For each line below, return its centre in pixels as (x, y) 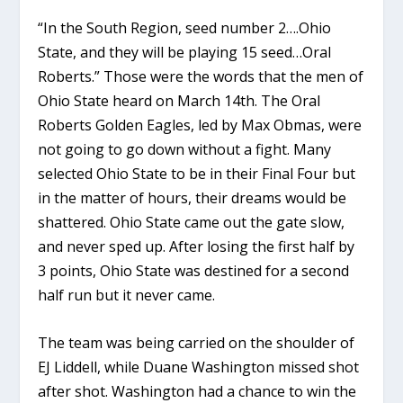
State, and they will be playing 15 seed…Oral (185, 52)
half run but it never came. (127, 295)
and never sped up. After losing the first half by (197, 246)
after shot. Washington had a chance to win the (197, 391)
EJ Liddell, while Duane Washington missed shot (199, 367)
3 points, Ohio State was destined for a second (194, 270)
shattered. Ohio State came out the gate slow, (192, 222)
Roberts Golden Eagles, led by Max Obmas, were (200, 125)
